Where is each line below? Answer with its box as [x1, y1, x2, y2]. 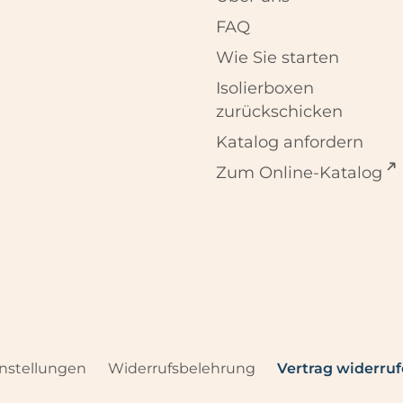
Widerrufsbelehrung [107, 360, 255, 378]
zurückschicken [216, 102, 344, 122]
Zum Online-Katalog [216, 163, 383, 184]
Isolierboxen [216, 78, 315, 99]
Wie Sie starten [216, 48, 340, 68]
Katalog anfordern [216, 132, 364, 153]
